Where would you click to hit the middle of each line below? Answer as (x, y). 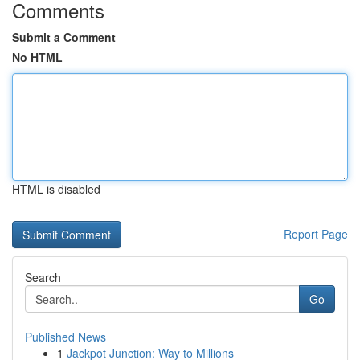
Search (43, 277)
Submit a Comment (64, 37)
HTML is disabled (56, 189)
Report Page (316, 234)
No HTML (37, 57)
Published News (65, 337)
